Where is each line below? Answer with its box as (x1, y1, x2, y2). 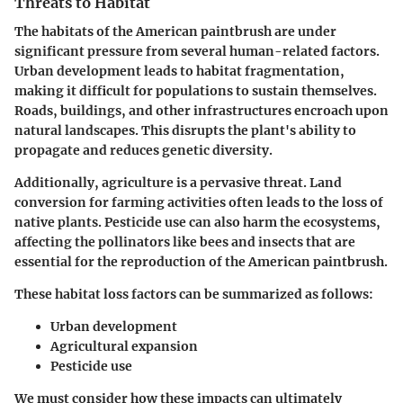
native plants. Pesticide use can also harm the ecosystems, (14, 214, 381, 231)
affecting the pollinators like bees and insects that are (14, 234, 355, 251)
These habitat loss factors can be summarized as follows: (14, 286, 373, 303)
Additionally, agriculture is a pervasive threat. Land (14, 175, 342, 192)
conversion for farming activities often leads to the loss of (14, 194, 383, 211)
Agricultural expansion (50, 338, 198, 355)
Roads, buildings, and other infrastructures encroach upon (14, 103, 389, 120)
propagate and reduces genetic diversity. (14, 142, 273, 159)
